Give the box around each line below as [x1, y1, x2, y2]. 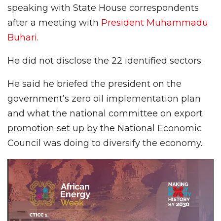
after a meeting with [7, 17, 101, 28]
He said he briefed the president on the [7, 78, 182, 89]
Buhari [7, 32, 37, 43]
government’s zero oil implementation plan [7, 93, 201, 104]
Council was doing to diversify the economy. [7, 137, 202, 148]
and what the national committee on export [7, 108, 203, 119]
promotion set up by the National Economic [7, 122, 202, 134]
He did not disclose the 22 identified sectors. [7, 55, 203, 66]
